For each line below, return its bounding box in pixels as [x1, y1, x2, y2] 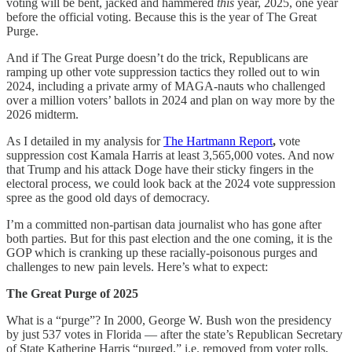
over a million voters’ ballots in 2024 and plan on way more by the [6, 93, 335, 107]
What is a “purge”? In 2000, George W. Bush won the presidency [6, 313, 332, 327]
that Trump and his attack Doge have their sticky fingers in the [6, 162, 313, 176]
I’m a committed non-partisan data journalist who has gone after [6, 217, 321, 231]
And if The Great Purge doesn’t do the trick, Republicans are [6, 50, 308, 64]
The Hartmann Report [163, 134, 273, 148]
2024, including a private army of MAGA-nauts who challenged [6, 79, 325, 93]
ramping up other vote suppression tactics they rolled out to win [6, 64, 320, 79]
